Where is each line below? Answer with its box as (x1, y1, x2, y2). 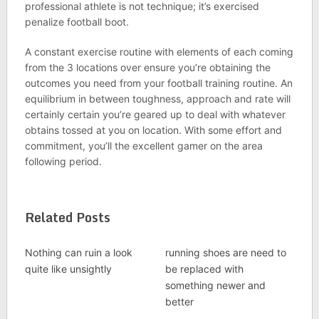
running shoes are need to (164, 246, 286, 258)
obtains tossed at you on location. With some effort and (24, 124, 282, 136)
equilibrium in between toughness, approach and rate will (24, 93, 291, 105)
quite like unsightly (24, 263, 112, 275)
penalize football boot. (24, 16, 129, 28)
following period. (24, 155, 102, 167)
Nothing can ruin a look (24, 246, 132, 258)
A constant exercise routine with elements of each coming (24, 46, 293, 58)
